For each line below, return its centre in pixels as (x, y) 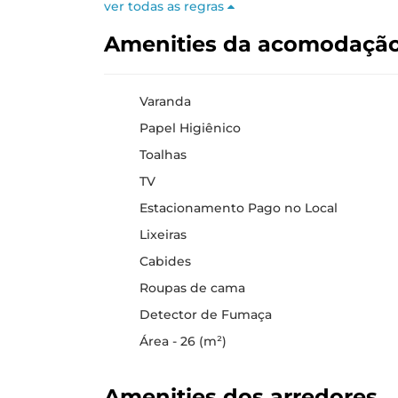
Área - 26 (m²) (183, 341)
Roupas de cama (192, 287)
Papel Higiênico (190, 127)
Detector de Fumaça (206, 314)
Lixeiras (163, 234)
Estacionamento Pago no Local (239, 207)
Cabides (165, 261)
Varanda (165, 101)
